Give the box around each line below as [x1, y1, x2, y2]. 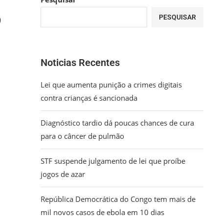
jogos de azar [41, 169, 86, 179]
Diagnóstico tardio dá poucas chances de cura [41, 118, 195, 128]
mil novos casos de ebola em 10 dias [41, 207, 165, 217]
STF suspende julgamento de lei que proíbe [41, 156, 186, 166]
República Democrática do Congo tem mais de [41, 194, 196, 204]
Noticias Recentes [41, 57, 120, 68]
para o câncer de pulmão [41, 131, 125, 141]
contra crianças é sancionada [41, 93, 138, 103]
